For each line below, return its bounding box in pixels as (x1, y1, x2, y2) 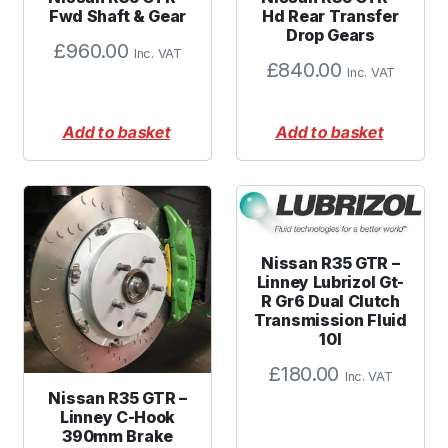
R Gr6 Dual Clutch (260, 291, 400, 312)
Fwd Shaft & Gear (48, 5, 187, 26)
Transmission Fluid (254, 310, 407, 331)
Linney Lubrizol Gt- (256, 272, 405, 293)
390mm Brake (62, 425, 173, 446)
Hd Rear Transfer (262, 5, 399, 26)
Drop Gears (285, 24, 375, 45)
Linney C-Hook (60, 406, 176, 427)
